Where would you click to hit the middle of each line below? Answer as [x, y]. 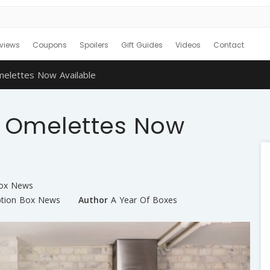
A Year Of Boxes [144, 200]
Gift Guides [142, 45]
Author [93, 200]
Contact [229, 45]
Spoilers [94, 45]
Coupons [50, 45]
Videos [188, 45]
